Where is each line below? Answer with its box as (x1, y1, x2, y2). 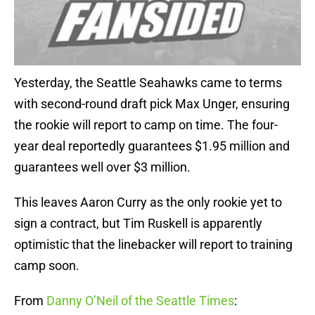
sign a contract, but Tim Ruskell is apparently (14, 216, 262, 231)
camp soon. (14, 258, 79, 274)
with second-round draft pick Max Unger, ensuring (14, 96, 290, 112)
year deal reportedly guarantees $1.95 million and (14, 139, 290, 154)
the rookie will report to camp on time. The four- (14, 117, 278, 133)
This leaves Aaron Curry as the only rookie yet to (14, 195, 282, 210)
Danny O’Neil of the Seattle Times (46, 293, 234, 309)
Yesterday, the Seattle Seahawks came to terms (14, 75, 282, 91)
